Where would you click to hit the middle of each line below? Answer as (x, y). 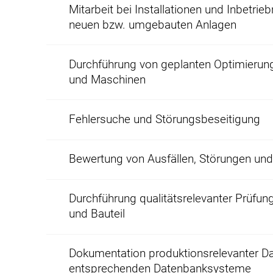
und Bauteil (97, 214)
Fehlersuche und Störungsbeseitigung (165, 119)
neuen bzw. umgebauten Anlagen (153, 25)
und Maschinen (108, 80)
